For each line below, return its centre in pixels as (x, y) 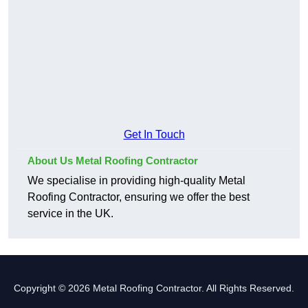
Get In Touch (154, 135)
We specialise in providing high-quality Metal (136, 181)
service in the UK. (70, 214)
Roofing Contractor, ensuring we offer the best (139, 197)
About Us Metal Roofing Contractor (113, 161)
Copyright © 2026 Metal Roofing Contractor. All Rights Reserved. (154, 288)
